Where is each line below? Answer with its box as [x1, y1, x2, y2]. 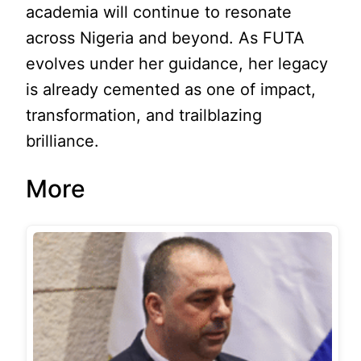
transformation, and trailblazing [26, 105, 263, 125]
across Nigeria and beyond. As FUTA [26, 27, 305, 48]
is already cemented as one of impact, [26, 79, 317, 99]
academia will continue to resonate [26, 2, 293, 22]
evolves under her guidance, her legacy [26, 53, 329, 73]
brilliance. [26, 131, 100, 151]
